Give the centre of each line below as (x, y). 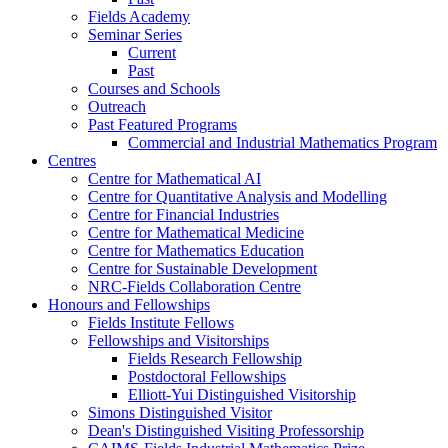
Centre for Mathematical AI (174, 178)
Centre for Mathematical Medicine (196, 232)
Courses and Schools (154, 88)
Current (152, 52)
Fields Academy (139, 16)
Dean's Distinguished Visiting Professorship (226, 430)
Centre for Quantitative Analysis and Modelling (237, 196)
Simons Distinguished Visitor (180, 412)
